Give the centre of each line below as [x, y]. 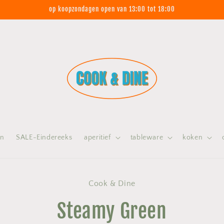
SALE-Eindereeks [44, 137]
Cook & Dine [112, 183]
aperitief [97, 137]
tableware [147, 137]
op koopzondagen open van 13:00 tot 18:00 [112, 9]
